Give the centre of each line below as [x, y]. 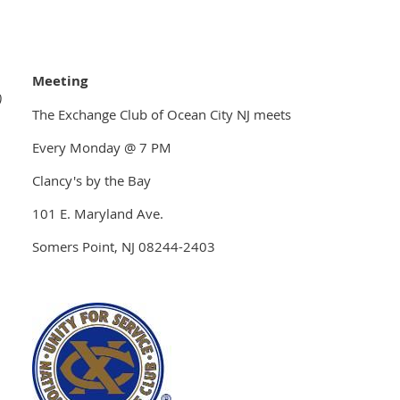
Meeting [60, 81]
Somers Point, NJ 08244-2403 [124, 246]
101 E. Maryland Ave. [98, 213]
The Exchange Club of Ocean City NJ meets [162, 114]
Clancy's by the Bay [92, 180]
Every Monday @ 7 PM [102, 147]
